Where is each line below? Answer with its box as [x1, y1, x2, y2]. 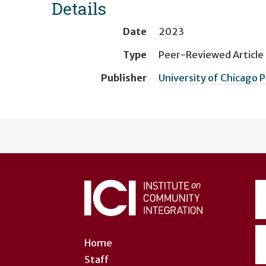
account [51, 139, 114, 162]
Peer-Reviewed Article [159, 49, 264, 61]
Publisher [101, 72, 147, 84]
